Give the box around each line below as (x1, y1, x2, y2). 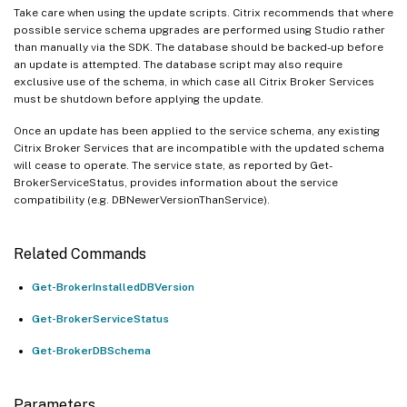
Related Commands (14, 244, 146, 263)
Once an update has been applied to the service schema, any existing (14, 124, 380, 137)
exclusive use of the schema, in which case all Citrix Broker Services (14, 74, 374, 88)
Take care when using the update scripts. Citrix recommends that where (14, 5, 393, 19)
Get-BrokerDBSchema (32, 343, 151, 357)
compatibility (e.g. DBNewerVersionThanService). (14, 193, 270, 206)
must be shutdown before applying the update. (14, 92, 263, 105)
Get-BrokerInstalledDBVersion (32, 280, 194, 293)
